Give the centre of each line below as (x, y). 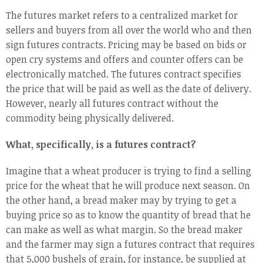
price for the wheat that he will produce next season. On (128, 186)
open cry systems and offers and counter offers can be (124, 60)
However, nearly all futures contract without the (112, 104)
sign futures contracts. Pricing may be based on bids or (126, 45)
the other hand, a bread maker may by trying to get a (121, 200)
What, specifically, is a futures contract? (101, 145)
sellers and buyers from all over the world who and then (129, 30)
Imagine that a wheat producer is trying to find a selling (129, 171)
